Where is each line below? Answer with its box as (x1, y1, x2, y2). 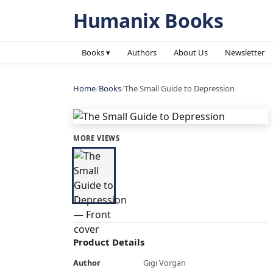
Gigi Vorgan (143, 257, 186, 268)
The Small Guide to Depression (124, 83, 235, 94)
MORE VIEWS (73, 133, 120, 143)
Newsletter (225, 47, 264, 58)
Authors (127, 47, 157, 58)
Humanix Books (73, 7, 224, 34)
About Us (174, 47, 208, 58)
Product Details (73, 236, 144, 248)
